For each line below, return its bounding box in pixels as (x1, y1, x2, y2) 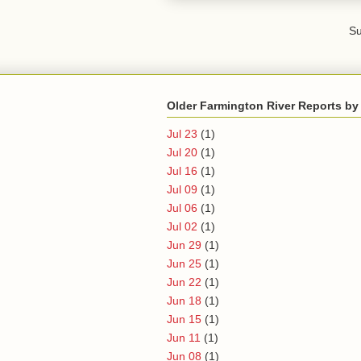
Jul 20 (167, 145, 197, 159)
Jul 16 (167, 164, 197, 177)
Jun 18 (167, 293, 201, 307)
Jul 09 (167, 182, 197, 196)
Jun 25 (167, 256, 201, 270)
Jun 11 (167, 330, 201, 344)
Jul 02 (167, 219, 197, 233)
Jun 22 (167, 275, 201, 288)
